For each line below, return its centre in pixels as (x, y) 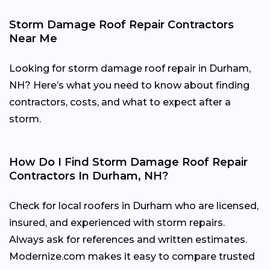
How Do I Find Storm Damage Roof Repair (128, 162)
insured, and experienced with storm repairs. (117, 222)
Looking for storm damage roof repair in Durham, (130, 68)
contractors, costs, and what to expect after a (120, 102)
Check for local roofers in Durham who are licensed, (134, 206)
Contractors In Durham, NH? (89, 176)
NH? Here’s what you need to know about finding (129, 85)
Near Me (33, 38)
